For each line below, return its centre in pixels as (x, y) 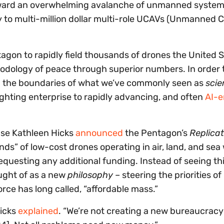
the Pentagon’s (156, 133)
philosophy (90, 175)
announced (99, 133)
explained (38, 211)
